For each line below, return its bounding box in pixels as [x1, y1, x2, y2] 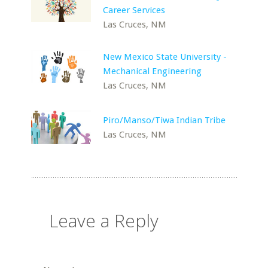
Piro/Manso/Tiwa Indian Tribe [103, 115, 226, 126]
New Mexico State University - [103, 51, 227, 62]
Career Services [103, 5, 166, 16]
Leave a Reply [49, 208, 159, 233]
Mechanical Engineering [103, 66, 202, 77]
